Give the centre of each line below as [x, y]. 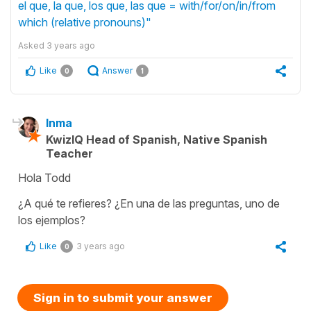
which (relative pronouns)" [85, 22]
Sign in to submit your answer [123, 297]
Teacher [69, 153]
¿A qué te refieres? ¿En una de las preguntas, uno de [149, 203]
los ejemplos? [52, 220]
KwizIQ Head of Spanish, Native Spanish [157, 139]
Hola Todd [44, 177]
